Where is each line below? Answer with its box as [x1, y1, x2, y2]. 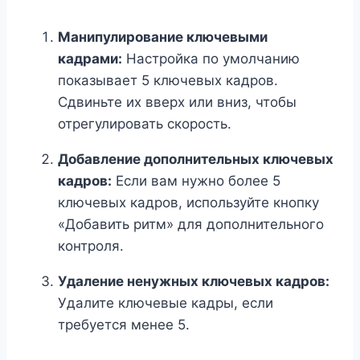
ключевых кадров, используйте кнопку [58, 194, 319, 211]
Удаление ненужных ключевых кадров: [58, 272, 329, 289]
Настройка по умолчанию [122, 50, 300, 67]
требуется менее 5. [58, 316, 190, 333]
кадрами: [58, 50, 122, 67]
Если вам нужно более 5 [112, 172, 280, 189]
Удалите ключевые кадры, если [58, 294, 273, 311]
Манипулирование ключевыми [58, 28, 268, 45]
